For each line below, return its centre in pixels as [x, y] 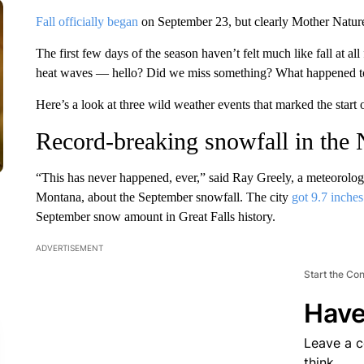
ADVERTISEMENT [69, 248]
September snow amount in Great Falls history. [155, 217]
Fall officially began [87, 22]
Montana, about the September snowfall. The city [163, 197]
